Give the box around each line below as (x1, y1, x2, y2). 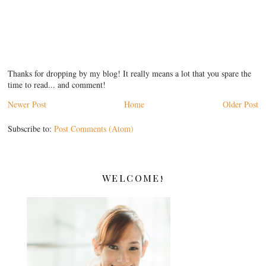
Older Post (222, 98, 258, 110)
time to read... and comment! (8, 78, 106, 90)
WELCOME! (102, 171, 164, 184)
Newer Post (8, 98, 47, 110)
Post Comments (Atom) (54, 122, 134, 134)
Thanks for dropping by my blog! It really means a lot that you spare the (8, 67, 252, 79)
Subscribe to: (8, 122, 55, 134)
